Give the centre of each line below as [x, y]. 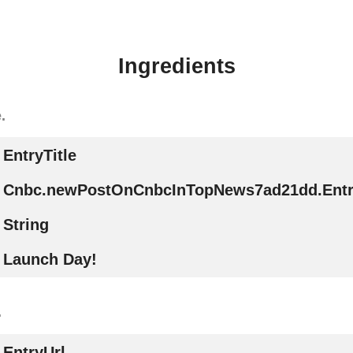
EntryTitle [39, 155]
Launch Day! [50, 259]
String [26, 224]
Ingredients [176, 67]
